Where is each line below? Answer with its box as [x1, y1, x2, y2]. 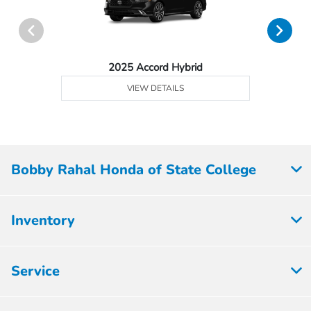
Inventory [11, 210, 75, 230]
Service [11, 261, 60, 280]
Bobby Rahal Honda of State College [11, 160, 256, 179]
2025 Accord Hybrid [108, 60, 203, 74]
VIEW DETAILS [127, 82, 185, 94]
